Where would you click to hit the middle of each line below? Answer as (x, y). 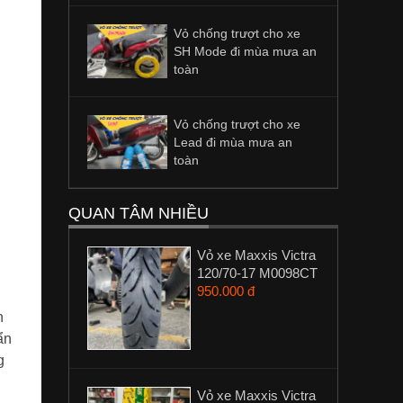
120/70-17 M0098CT (257, 273)
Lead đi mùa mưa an (233, 142)
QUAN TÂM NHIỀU (139, 213)
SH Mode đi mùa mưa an (245, 51)
